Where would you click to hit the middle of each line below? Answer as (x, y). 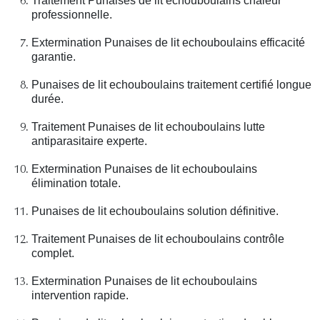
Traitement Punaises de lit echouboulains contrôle (158, 239)
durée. (47, 99)
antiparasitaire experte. (89, 141)
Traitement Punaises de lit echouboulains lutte (148, 126)
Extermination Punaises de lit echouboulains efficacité (168, 42)
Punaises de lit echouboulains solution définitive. (155, 211)
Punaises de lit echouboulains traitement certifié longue (171, 84)
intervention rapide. (80, 295)
